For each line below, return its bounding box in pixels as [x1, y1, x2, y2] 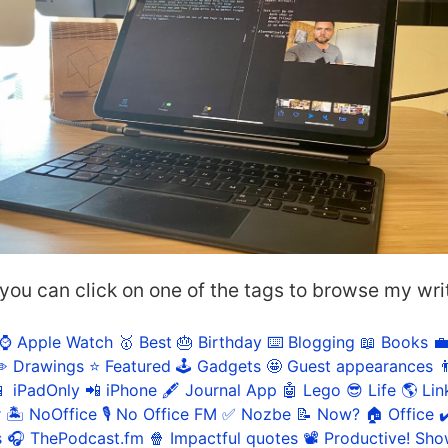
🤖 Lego [281, 379, 341, 400]
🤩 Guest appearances [265, 355, 433, 376]
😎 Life [345, 379, 396, 400]
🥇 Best [118, 331, 172, 352]
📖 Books [360, 331, 428, 352]
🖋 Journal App [161, 379, 277, 400]
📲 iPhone [84, 379, 157, 400]
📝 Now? [295, 403, 360, 424]
